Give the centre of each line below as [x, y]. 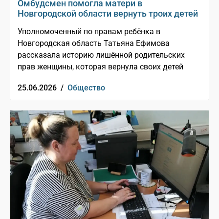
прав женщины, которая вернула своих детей [100, 67]
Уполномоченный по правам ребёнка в [89, 32]
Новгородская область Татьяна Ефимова [94, 44]
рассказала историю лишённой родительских [101, 55]
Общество [86, 88]
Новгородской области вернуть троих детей [108, 14]
